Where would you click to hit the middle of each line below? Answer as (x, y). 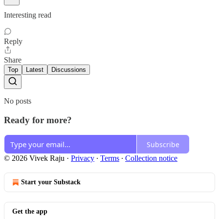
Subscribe (163, 144)
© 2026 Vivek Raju (34, 158)
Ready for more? (38, 120)
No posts (18, 101)
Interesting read (28, 15)
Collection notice (151, 158)
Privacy (83, 158)
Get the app (30, 212)
